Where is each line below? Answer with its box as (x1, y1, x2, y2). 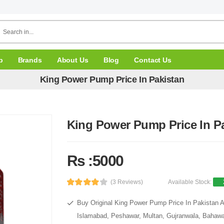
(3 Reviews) (110, 178, 143, 185)
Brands (17, 55, 42, 64)
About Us (56, 55, 88, 64)
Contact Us (134, 55, 171, 64)
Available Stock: (168, 178, 213, 185)
